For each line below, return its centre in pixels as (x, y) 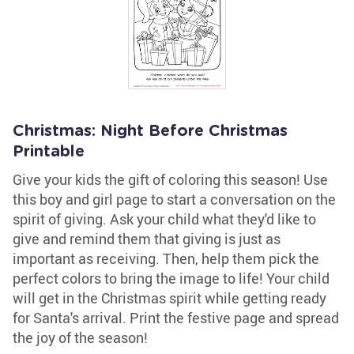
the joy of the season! (80, 337)
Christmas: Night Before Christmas (150, 131)
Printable (49, 152)
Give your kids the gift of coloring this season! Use (170, 179)
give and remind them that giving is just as (147, 239)
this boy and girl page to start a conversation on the (174, 199)
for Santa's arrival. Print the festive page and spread (176, 318)
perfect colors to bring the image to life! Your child (171, 278)
